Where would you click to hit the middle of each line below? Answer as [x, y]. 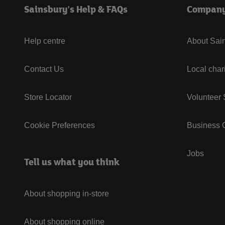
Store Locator [48, 97]
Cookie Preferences [60, 125]
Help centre [45, 41]
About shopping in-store [67, 194]
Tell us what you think [72, 162]
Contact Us [44, 69]
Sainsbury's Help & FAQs [76, 9]
